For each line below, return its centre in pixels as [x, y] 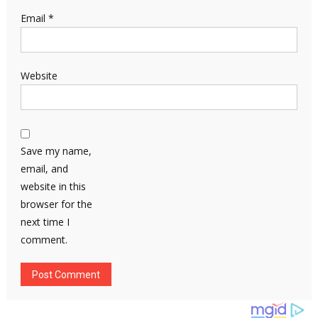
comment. [44, 239]
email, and [44, 168]
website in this [53, 186]
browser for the [56, 204]
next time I [45, 221]
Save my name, [56, 150]
